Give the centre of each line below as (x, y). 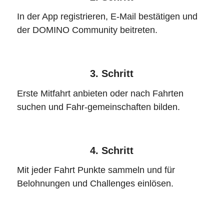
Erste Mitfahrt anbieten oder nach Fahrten (100, 93)
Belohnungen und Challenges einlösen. (95, 184)
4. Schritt (112, 150)
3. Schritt (112, 74)
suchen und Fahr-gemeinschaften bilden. (98, 107)
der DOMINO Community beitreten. (87, 30)
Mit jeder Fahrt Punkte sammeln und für (96, 170)
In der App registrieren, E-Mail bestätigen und (107, 16)
